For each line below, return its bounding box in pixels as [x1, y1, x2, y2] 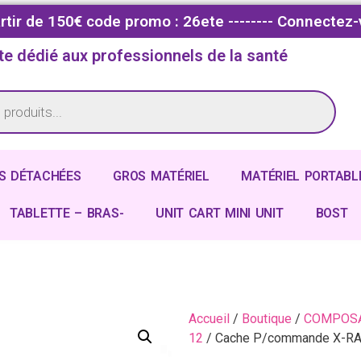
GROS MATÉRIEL [113, 168, 210, 184]
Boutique [242, 310, 292, 326]
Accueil [189, 310, 230, 326]
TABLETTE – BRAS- [10, 205, 124, 221]
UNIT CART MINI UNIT [156, 205, 284, 221]
